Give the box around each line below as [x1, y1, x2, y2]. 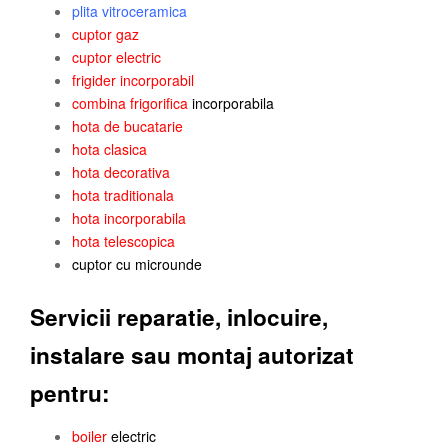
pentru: [30, 377, 110, 410]
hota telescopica [72, 230, 175, 251]
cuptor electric [72, 46, 161, 67]
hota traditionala [72, 184, 174, 205]
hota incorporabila [72, 207, 186, 228]
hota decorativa [72, 161, 170, 182]
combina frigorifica [72, 92, 188, 113]
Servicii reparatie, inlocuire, [30, 301, 328, 334]
